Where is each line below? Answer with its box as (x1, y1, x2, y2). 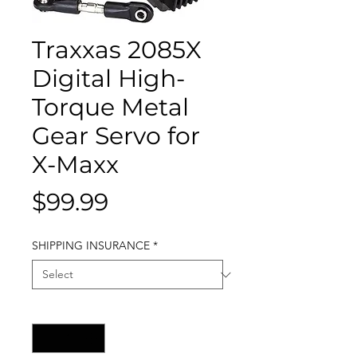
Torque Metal (32, 92, 189, 122)
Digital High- (32, 64, 185, 93)
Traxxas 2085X (32, 35, 202, 65)
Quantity (32, 302, 75, 316)
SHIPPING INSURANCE (32, 238, 150, 253)
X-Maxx (32, 150, 119, 179)
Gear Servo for (32, 121, 200, 151)
